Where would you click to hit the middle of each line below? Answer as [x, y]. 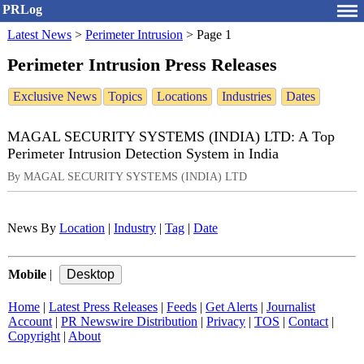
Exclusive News [55, 97]
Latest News [39, 35]
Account [30, 322]
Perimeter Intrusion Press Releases [142, 64]
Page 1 [214, 35]
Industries [247, 97]
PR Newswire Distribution [129, 322]
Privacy [226, 322]
